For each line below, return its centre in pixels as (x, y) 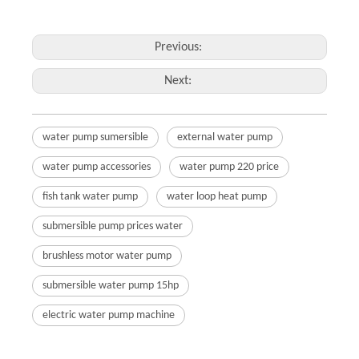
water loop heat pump (217, 197)
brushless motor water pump (107, 256)
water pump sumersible (95, 137)
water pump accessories (97, 167)
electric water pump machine (109, 315)
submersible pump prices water (113, 226)
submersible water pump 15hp (111, 286)
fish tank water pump (90, 197)
